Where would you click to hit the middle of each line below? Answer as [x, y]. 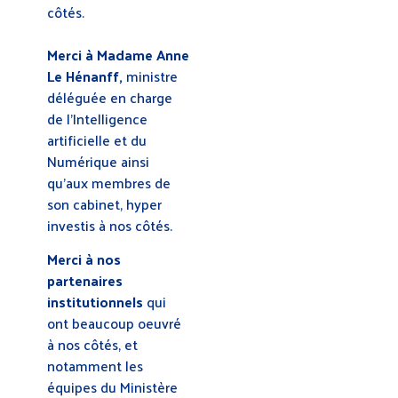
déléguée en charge [110, 98]
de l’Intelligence [97, 119]
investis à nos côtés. [111, 226]
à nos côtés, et [92, 345]
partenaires [85, 281]
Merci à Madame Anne [118, 55]
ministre [152, 76]
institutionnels [95, 302]
